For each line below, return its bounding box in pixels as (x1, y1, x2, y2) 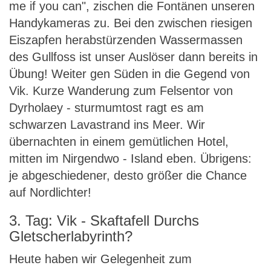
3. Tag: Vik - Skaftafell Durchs (9, 212, 199, 229)
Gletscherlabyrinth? (9, 228, 132, 244)
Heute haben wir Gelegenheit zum (9, 252, 192, 266)
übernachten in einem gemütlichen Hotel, (9, 135, 229, 148)
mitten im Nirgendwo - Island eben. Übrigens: (9, 152, 252, 165)
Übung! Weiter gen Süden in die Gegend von (9, 67, 250, 80)
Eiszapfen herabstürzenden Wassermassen (9, 33, 243, 47)
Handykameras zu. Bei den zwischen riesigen (9, 16, 252, 30)
